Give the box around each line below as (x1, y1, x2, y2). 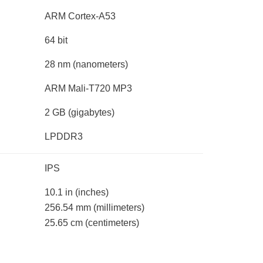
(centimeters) (85, 218, 139, 228)
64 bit (45, 35, 68, 46)
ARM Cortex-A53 (45, 11, 116, 22)
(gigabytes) (68, 107, 114, 118)
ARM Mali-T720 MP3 (45, 83, 132, 94)
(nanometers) (73, 59, 128, 70)
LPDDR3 (45, 131, 83, 142)
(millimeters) (93, 203, 144, 213)
